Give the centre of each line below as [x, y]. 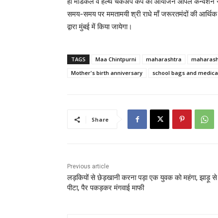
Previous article [88, 167]
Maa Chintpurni [116, 59]
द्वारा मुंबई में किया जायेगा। [100, 27]
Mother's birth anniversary [107, 73]
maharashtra [164, 59]
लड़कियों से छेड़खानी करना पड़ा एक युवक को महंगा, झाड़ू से [142, 178]
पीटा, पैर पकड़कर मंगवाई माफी [106, 188]
